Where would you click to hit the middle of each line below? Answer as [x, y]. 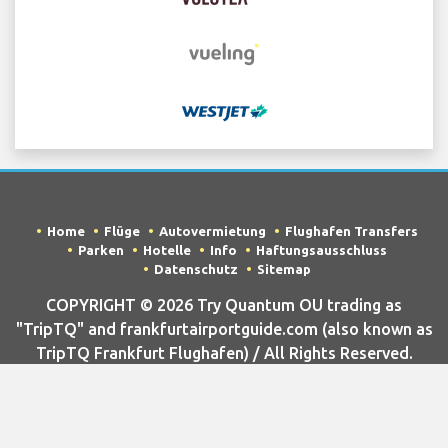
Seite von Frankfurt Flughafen [224, 416]
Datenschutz [195, 268]
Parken [100, 249]
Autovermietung [212, 230]
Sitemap [283, 268]
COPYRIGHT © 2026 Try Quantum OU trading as [224, 304]
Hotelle [166, 249]
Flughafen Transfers [351, 230]
